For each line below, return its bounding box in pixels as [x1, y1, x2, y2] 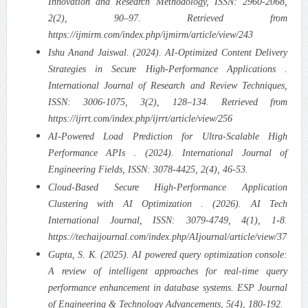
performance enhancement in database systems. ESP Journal [47, 282, 288, 293]
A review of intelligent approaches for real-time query [47, 265, 288, 276]
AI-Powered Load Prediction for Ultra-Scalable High [47, 131, 288, 142]
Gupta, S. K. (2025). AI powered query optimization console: [47, 249, 288, 260]
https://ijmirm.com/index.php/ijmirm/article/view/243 [47, 29, 253, 40]
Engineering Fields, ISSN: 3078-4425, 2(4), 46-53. [47, 164, 248, 175]
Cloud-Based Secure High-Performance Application [47, 181, 288, 192]
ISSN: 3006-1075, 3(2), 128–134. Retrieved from [47, 96, 288, 107]
